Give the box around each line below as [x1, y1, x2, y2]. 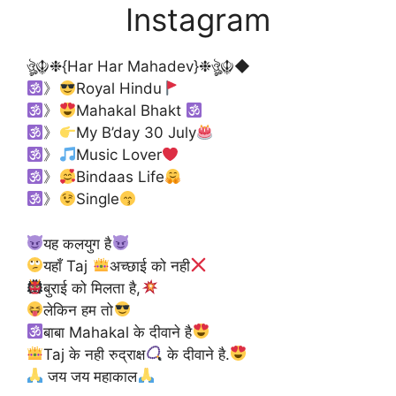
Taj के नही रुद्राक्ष [43, 345, 146, 363]
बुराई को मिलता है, [43, 278, 141, 297]
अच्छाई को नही [109, 256, 190, 275]
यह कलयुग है [43, 234, 112, 253]
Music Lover [75, 146, 162, 164]
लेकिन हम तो [43, 301, 114, 319]
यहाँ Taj [43, 256, 93, 275]
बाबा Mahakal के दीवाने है [43, 323, 193, 341]
